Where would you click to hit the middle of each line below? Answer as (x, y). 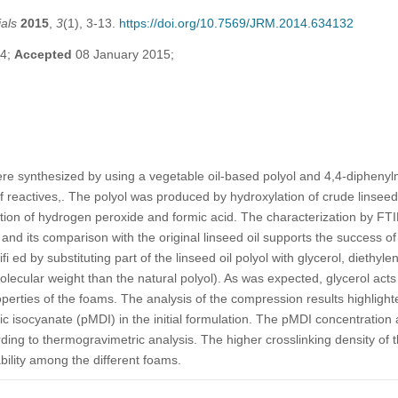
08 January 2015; (123, 54)
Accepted (43, 54)
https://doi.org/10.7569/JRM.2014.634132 (236, 23)
